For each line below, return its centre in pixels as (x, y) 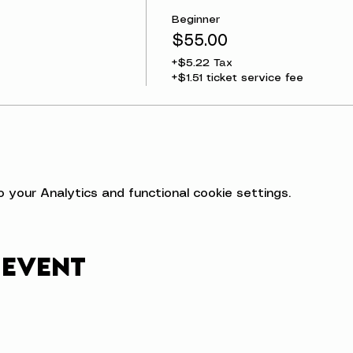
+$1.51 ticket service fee (237, 78)
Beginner (195, 20)
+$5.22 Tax (202, 63)
